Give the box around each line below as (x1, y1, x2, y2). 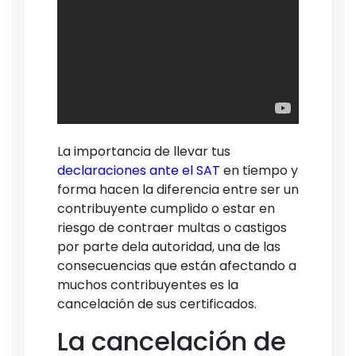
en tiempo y (223, 161, 298, 180)
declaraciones (57, 161, 146, 180)
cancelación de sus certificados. (57, 294, 257, 313)
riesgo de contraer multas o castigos (57, 218, 287, 237)
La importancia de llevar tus (57, 141, 230, 161)
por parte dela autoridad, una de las (57, 237, 281, 256)
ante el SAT (146, 161, 223, 180)
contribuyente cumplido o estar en (57, 199, 275, 218)
